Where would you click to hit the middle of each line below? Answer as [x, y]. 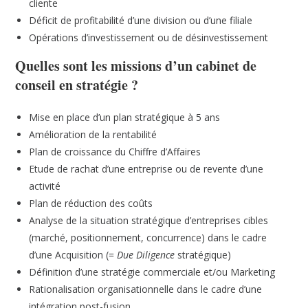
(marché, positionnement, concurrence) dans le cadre [148, 238]
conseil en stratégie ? [77, 85]
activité [45, 186]
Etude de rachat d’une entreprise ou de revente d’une [146, 169]
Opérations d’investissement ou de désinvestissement [149, 37]
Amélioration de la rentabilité [93, 134]
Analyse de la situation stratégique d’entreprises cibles [149, 220]
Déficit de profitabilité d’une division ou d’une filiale [141, 20]
